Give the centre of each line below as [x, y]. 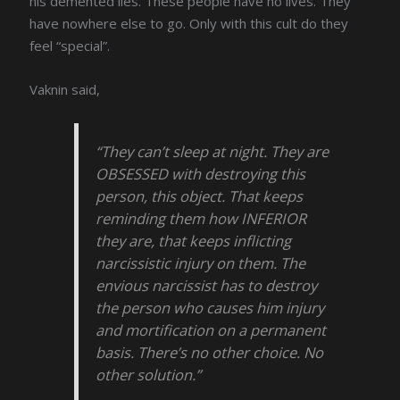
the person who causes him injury [210, 308]
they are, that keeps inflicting [194, 241]
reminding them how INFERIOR [201, 219]
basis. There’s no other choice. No [210, 353]
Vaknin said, [65, 89]
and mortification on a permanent [211, 330]
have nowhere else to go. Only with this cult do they [189, 23]
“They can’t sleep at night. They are [212, 152]
